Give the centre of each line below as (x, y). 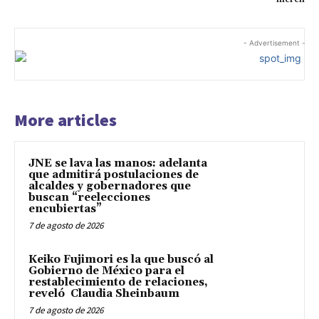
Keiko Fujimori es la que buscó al (121, 260)
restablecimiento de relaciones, (118, 283)
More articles (66, 120)
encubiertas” (65, 209)
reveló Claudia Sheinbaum (104, 294)
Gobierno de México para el (106, 271)
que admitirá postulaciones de (114, 175)
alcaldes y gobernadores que (110, 187)
